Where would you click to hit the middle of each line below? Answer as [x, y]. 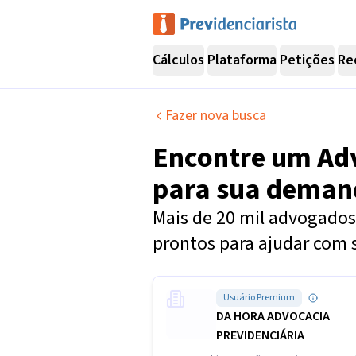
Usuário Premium [259, 298]
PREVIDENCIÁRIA [260, 335]
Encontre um [235, 158]
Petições [307, 60]
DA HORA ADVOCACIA [273, 316]
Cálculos [178, 60]
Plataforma [242, 60]
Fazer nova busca [216, 116]
